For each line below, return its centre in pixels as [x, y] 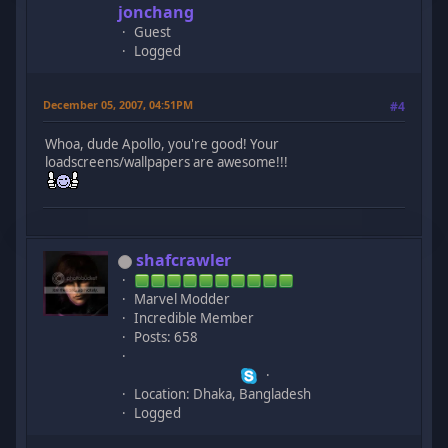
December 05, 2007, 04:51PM [118, 104]
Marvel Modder [182, 298]
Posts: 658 [166, 336]
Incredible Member [194, 317]
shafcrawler [184, 259]
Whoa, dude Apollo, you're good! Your [162, 144]
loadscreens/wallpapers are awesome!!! [167, 162]
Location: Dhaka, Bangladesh [223, 393]
